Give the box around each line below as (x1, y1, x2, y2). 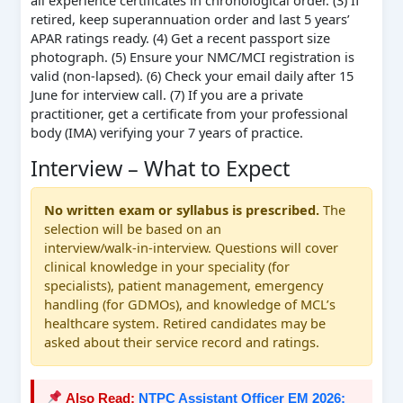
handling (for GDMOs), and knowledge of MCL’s (44, 295, 336, 314)
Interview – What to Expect (30, 153, 290, 183)
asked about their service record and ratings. (44, 333, 320, 352)
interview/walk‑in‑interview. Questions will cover (44, 238, 339, 257)
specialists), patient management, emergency (44, 276, 324, 295)
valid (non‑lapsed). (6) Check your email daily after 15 (30, 67, 354, 85)
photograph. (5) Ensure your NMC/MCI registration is (30, 48, 354, 66)
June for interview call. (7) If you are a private (30, 85, 303, 103)
